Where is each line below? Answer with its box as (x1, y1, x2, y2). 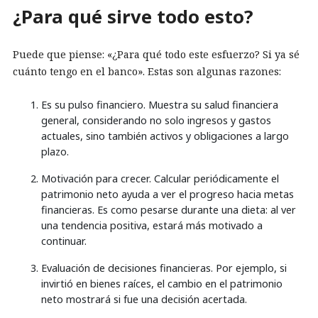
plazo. (41, 145, 69, 159)
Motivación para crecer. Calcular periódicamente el (41, 172, 279, 186)
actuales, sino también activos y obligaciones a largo (41, 129, 289, 143)
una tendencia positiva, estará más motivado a (41, 219, 263, 233)
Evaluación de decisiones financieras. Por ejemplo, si (41, 261, 287, 275)
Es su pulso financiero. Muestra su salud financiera (41, 98, 278, 112)
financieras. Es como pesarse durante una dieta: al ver (41, 203, 296, 217)
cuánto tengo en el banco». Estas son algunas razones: (13, 65, 281, 79)
